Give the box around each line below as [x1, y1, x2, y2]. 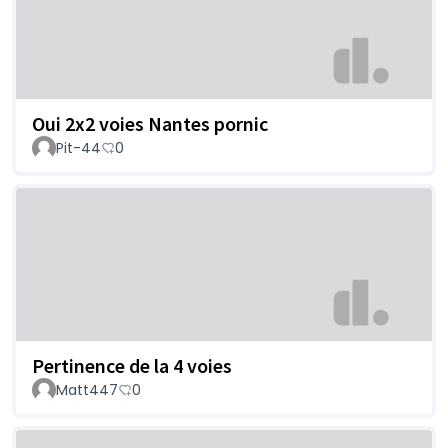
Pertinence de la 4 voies [32, 353, 232, 379]
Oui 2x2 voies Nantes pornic [32, 110, 268, 136]
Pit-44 [56, 137, 101, 158]
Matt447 [56, 380, 118, 401]
